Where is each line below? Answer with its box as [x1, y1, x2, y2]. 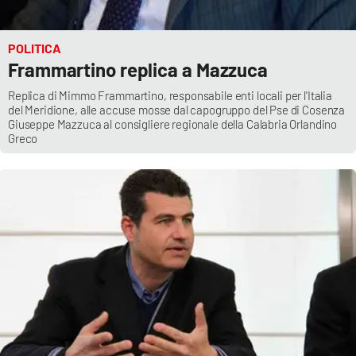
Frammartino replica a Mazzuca [8, 57, 269, 81]
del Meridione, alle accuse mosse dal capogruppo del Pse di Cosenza [8, 102, 346, 117]
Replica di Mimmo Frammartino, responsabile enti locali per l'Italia [8, 87, 332, 103]
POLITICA [8, 40, 61, 56]
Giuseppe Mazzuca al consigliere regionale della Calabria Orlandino [8, 116, 338, 131]
